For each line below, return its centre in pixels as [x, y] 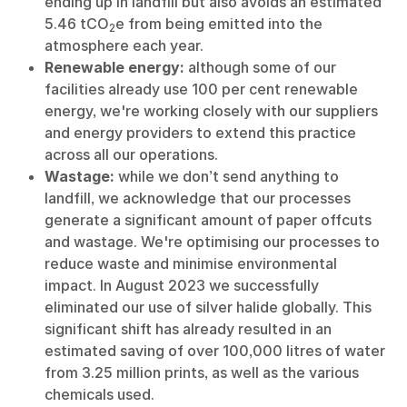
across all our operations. [131, 154]
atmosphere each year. [124, 45]
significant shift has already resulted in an [188, 329]
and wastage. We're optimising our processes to [212, 242]
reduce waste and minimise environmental [190, 263]
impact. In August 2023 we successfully [181, 285]
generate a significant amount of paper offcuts [208, 220]
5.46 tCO [76, 24]
